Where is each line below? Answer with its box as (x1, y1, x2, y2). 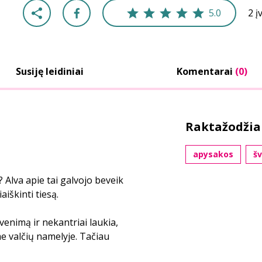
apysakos (192, 149, 233, 160)
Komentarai (177, 65, 236, 78)
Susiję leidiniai (16, 65, 84, 78)
